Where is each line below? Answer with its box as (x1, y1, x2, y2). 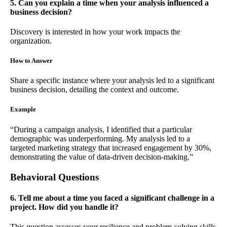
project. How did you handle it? (10, 202, 119, 211)
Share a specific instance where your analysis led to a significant (10, 76, 214, 85)
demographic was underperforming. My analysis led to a (10, 134, 190, 143)
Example (10, 105, 36, 113)
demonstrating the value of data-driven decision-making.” (10, 152, 193, 161)
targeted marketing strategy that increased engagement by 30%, (10, 143, 211, 152)
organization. (10, 36, 52, 45)
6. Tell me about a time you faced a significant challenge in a (10, 193, 214, 202)
